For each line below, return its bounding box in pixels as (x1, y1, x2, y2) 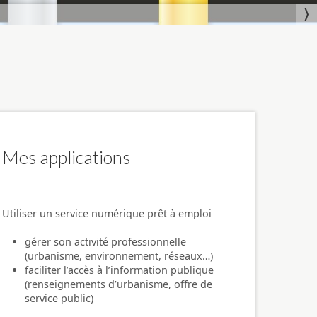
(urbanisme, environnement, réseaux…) (25, 248, 213, 263)
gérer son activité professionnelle (25, 234, 186, 248)
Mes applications (2, 146, 130, 168)
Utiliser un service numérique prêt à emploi (2, 206, 212, 220)
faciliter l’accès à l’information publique (25, 263, 214, 277)
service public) (25, 291, 93, 305)
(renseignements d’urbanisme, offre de (25, 277, 212, 291)
